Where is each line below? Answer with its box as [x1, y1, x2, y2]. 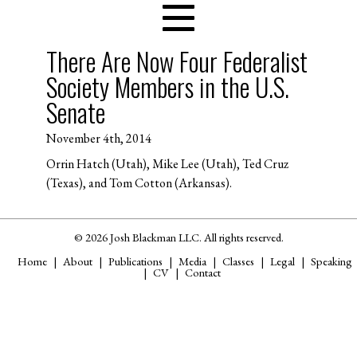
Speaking [311, 253, 352, 269]
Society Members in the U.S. [45, 68, 289, 106]
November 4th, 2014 [45, 129, 151, 147]
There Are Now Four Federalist [45, 42, 308, 80]
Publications [108, 253, 163, 269]
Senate [45, 93, 105, 131]
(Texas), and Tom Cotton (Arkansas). [45, 174, 232, 191]
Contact [184, 264, 221, 280]
